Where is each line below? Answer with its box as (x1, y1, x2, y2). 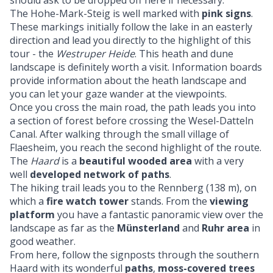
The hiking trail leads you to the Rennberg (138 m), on (10, 181, 257, 195)
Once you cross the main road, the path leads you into (10, 101, 256, 115)
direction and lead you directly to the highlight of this (10, 34, 251, 48)
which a (10, 194, 46, 208)
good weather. (10, 235, 76, 249)
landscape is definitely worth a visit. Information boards (10, 60, 262, 74)
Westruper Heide (56, 47, 135, 61)
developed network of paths (30, 168, 169, 182)
